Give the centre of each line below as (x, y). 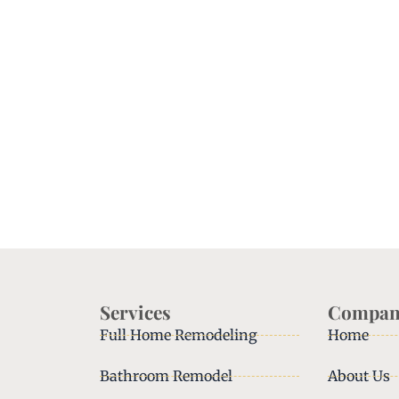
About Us (359, 376)
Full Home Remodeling (179, 335)
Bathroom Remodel (166, 376)
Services (135, 312)
